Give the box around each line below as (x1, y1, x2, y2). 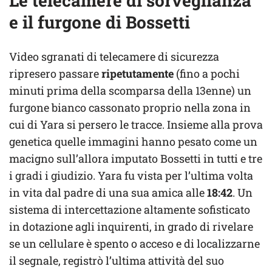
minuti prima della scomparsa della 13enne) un (9, 83, 251, 98)
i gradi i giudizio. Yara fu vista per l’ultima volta (9, 168, 253, 183)
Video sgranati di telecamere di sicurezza (9, 49, 219, 64)
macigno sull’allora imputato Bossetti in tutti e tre (9, 151, 262, 166)
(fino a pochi (174, 66, 240, 81)
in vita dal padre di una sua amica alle (9, 185, 207, 200)
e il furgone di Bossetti (9, 10, 190, 33)
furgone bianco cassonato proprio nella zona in (9, 100, 251, 115)
